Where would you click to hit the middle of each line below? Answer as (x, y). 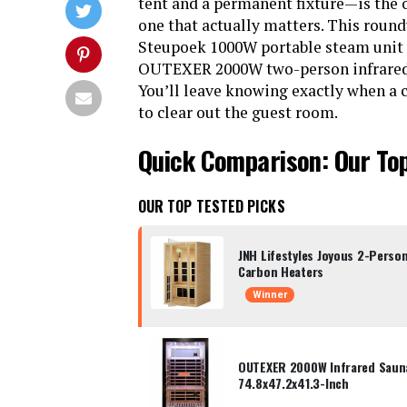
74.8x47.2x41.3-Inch (293, 383)
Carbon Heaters (281, 271)
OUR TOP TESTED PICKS (212, 206)
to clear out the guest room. (238, 112)
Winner (270, 295)
